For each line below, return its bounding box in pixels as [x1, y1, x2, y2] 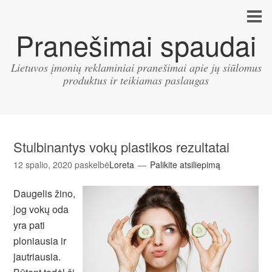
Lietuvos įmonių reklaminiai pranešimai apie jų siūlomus [10, 60, 262, 75]
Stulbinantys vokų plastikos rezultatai [13, 137, 230, 156]
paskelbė [75, 158, 110, 171]
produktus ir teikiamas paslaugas [63, 73, 209, 87]
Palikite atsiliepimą [150, 158, 221, 171]
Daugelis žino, [13, 186, 76, 200]
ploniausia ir [13, 234, 67, 248]
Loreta [109, 158, 135, 171]
